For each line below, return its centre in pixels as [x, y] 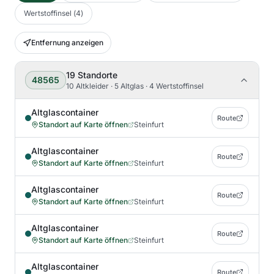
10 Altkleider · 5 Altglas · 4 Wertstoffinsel [135, 86]
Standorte [98, 75]
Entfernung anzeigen [67, 43]
